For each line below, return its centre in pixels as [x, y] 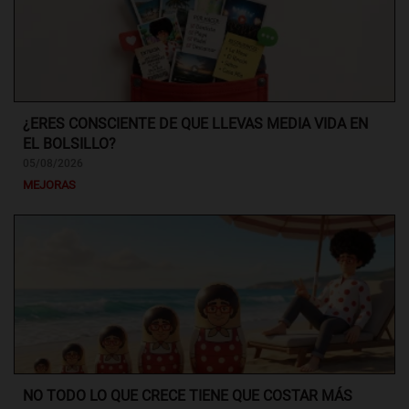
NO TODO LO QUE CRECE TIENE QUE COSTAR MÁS [188, 395]
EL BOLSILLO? [69, 143]
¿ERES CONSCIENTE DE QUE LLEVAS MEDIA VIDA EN [195, 123]
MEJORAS [49, 184]
